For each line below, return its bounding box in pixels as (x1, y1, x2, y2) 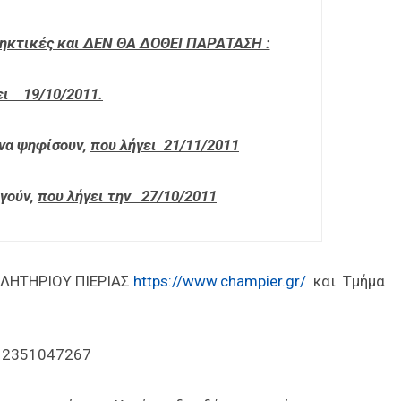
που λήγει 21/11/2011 (90, 136, 239, 155)
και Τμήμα (306, 272, 385, 291)
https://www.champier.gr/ (133, 272, 306, 291)
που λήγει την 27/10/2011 (38, 187, 217, 206)
